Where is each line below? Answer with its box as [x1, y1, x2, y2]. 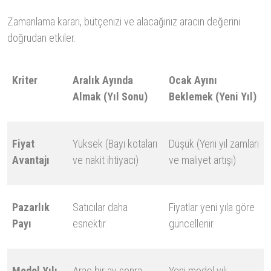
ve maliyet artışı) [169, 154, 236, 167]
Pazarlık [12, 201, 50, 214]
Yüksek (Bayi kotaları [73, 137, 157, 151]
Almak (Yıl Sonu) [73, 90, 148, 103]
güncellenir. [169, 217, 215, 230]
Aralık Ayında [73, 74, 133, 87]
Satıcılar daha [73, 201, 128, 214]
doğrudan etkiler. [7, 31, 76, 45]
